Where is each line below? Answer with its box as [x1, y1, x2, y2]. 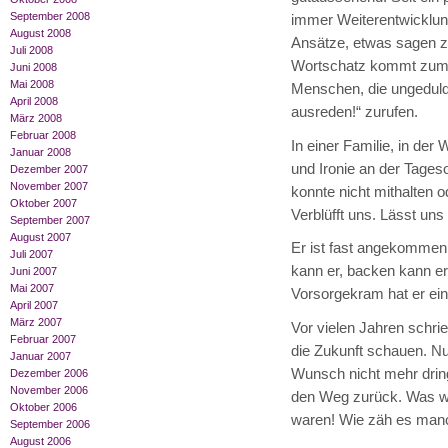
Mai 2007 [10, 282, 54, 295]
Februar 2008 [10, 129, 76, 142]
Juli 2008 [10, 44, 53, 57]
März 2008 [10, 112, 62, 125]
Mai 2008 [10, 78, 54, 91]
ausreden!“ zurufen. [290, 103, 418, 120]
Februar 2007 [10, 333, 76, 346]
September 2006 [10, 418, 90, 431]
